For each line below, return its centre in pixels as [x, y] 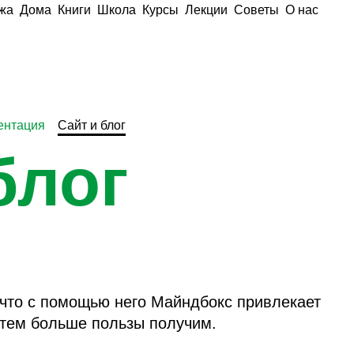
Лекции [206, 10]
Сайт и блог [92, 125]
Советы [256, 10]
